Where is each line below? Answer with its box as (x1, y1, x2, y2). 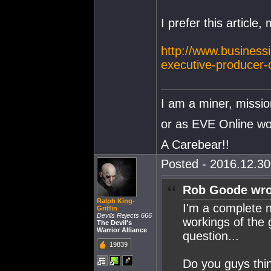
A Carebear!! (161, 137, 229, 151)
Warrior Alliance (97, 226, 147, 233)
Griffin (97, 204, 117, 212)
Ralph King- (97, 197, 135, 204)
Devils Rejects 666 (97, 212, 152, 219)
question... (183, 229, 239, 243)
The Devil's (97, 219, 132, 226)
